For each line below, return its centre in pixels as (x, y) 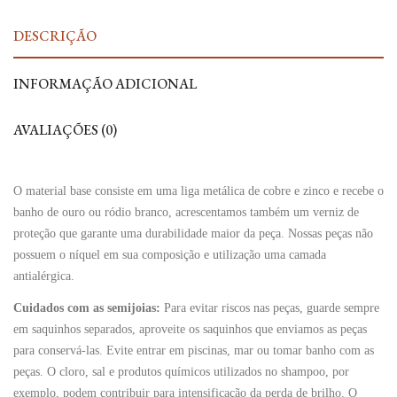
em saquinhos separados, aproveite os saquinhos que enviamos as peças (190, 329)
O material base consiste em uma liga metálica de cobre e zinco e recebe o (198, 191)
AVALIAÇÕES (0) (65, 130)
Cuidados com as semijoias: (87, 307)
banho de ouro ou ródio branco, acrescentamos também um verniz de (186, 212)
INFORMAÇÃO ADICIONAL (105, 84)
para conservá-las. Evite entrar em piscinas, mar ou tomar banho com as (194, 350)
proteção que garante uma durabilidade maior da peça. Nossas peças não (193, 234)
